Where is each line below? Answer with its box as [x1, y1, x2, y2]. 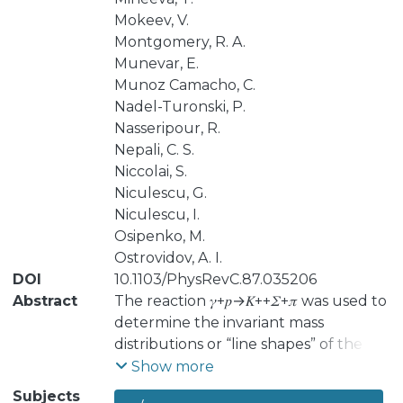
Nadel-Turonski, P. [113, 98, 246, 115]
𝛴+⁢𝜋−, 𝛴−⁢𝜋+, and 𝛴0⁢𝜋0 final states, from [113, 357, 390, 374]
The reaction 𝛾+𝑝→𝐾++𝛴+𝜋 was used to [113, 292, 387, 309]
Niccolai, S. [113, 163, 187, 180]
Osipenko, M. [113, 228, 205, 245]
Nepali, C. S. [113, 141, 194, 158]
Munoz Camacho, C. [113, 76, 255, 94]
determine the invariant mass [113, 314, 324, 331]
